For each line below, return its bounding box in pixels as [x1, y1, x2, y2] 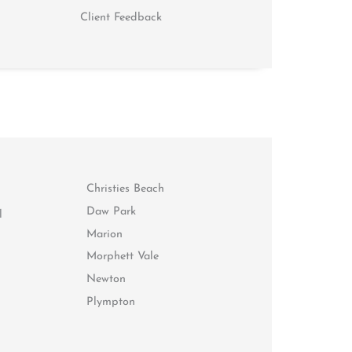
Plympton [86, 295, 136, 308]
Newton [86, 273, 126, 285]
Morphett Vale [86, 251, 159, 263]
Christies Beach [86, 183, 165, 196]
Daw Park [86, 206, 137, 218]
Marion [86, 228, 123, 240]
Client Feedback [80, 12, 163, 24]
